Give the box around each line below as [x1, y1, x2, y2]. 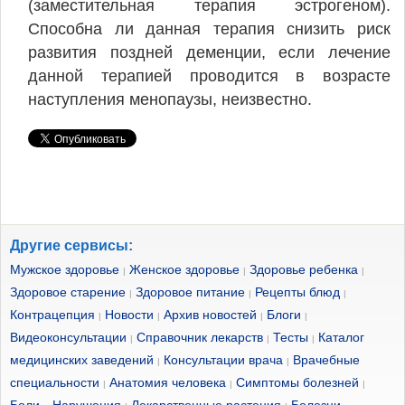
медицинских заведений [10, 353, 154, 367]
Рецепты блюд [255, 285, 340, 299]
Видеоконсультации [10, 330, 127, 344]
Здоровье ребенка [250, 262, 358, 277]
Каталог [318, 330, 364, 344]
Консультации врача [164, 353, 283, 367]
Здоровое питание [136, 285, 245, 299]
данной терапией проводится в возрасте [28, 67, 391, 85]
